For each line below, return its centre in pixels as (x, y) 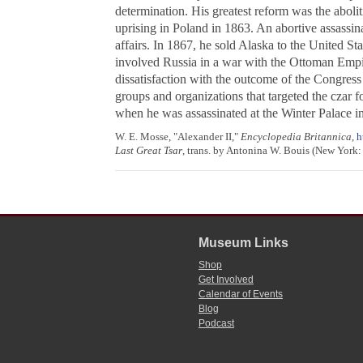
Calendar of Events (240, 295)
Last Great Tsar (148, 151)
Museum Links (243, 243)
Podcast (216, 324)
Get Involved (226, 280)
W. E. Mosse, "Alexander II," (177, 137)
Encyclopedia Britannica (296, 137)
